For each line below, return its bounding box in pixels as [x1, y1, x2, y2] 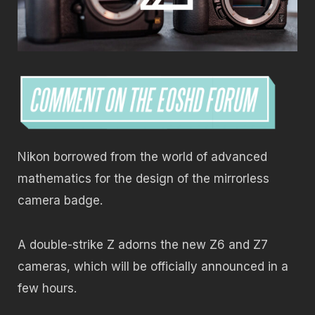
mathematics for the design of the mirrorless [18, 172, 269, 186]
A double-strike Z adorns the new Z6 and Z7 [18, 237, 268, 252]
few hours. [18, 281, 77, 295]
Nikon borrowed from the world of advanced [18, 150, 267, 165]
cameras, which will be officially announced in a [18, 259, 288, 274]
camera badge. [18, 193, 103, 208]
